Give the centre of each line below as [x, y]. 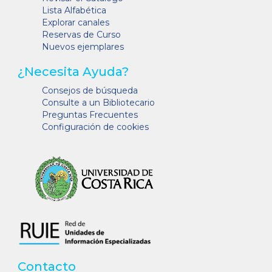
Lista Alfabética [74, 10]
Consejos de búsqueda [90, 90]
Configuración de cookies [95, 127]
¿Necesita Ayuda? [73, 72]
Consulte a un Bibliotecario [98, 103]
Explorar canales [76, 22]
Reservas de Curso [81, 35]
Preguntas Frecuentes [90, 115]
